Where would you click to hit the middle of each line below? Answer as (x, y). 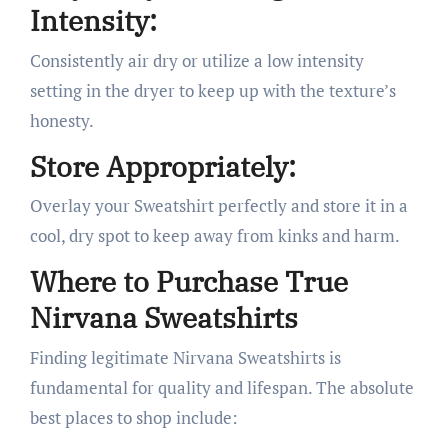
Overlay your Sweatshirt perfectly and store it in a (218, 205)
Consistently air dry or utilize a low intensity (196, 60)
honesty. (61, 120)
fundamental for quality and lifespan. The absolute (221, 387)
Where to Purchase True (188, 281)
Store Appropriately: (162, 166)
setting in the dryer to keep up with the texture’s (212, 90)
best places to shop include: (133, 417)
